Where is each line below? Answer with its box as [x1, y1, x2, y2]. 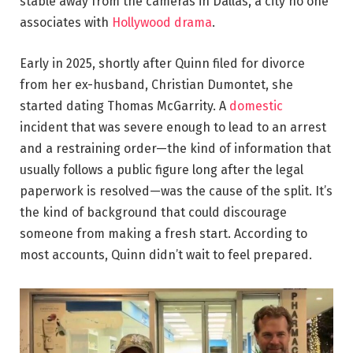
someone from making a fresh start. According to [20, 225, 307, 241]
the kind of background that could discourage [20, 204, 287, 220]
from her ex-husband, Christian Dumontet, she [20, 76, 293, 92]
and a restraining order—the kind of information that [20, 140, 331, 156]
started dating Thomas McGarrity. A [20, 98, 229, 113]
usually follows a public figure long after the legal [20, 162, 303, 177]
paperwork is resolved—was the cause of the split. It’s [20, 183, 333, 199]
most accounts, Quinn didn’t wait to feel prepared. [20, 247, 312, 262]
